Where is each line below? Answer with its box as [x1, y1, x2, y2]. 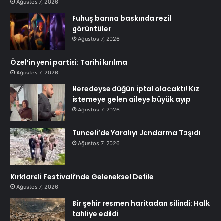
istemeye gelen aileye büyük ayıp [72, 94, 191, 104]
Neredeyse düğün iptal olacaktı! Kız [72, 83, 199, 94]
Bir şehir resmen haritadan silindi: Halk [72, 198, 210, 208]
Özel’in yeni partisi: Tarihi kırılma [10, 57, 127, 67]
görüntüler [72, 23, 111, 34]
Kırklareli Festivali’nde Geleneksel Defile [10, 171, 154, 182]
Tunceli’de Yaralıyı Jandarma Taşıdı [72, 127, 201, 138]
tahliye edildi [72, 208, 119, 219]
